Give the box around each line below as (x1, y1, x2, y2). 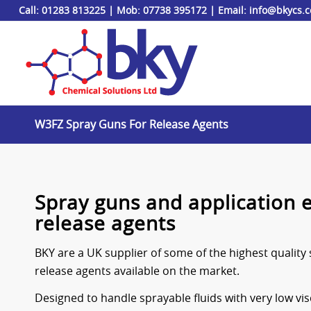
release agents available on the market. (35, 262, 239, 278)
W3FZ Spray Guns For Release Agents (35, 117, 228, 132)
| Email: (206, 3, 249, 17)
